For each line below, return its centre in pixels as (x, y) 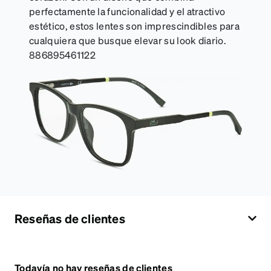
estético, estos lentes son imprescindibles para (135, 25)
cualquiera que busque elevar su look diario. (128, 40)
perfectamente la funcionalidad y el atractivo (127, 11)
